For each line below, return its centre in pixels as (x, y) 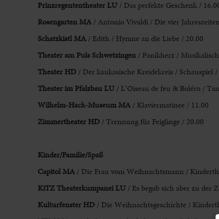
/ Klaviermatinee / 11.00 (169, 105)
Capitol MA (56, 172)
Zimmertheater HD (68, 122)
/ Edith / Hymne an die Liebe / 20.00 (145, 39)
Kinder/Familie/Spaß (70, 155)
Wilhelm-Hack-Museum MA (84, 105)
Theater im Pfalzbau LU (76, 88)
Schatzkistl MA (62, 39)
